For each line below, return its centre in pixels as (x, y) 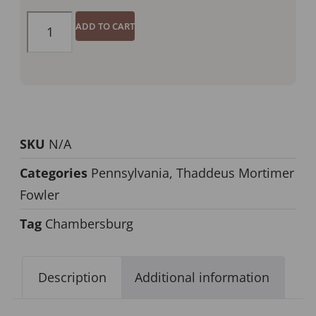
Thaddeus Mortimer (235, 172)
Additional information (202, 278)
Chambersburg (89, 223)
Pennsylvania (130, 172)
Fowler (39, 194)
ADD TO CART (105, 26)
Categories (54, 172)
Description (72, 278)
